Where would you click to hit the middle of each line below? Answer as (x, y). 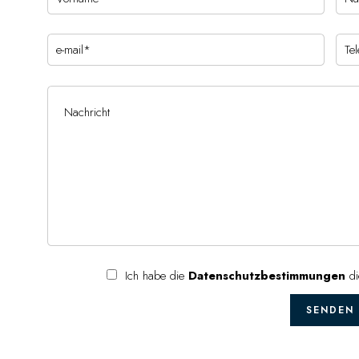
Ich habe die (156, 276)
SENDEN (330, 311)
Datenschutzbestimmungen (266, 276)
